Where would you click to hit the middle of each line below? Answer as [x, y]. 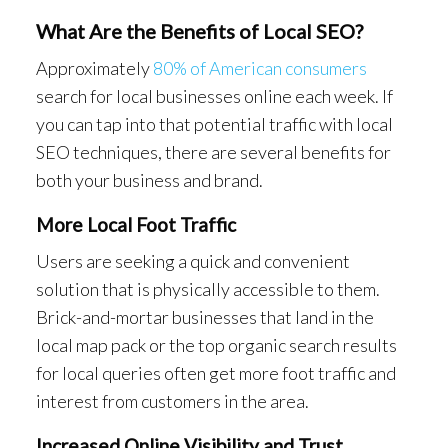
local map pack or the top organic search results [216, 344]
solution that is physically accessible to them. [208, 288]
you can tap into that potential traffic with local [214, 123]
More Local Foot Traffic [136, 224]
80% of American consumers [260, 67]
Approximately [94, 67]
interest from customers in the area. [172, 400]
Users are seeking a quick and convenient [193, 260]
